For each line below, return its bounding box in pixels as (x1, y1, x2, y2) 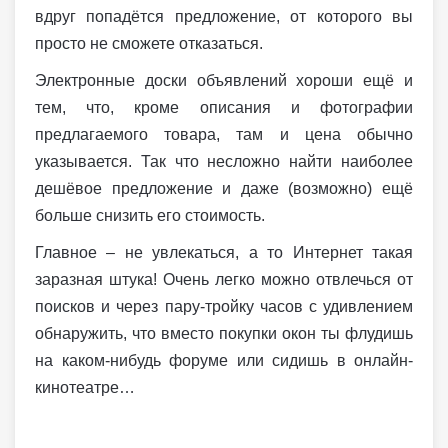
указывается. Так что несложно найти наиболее (35, 152, 413, 170)
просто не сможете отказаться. (35, 34, 263, 52)
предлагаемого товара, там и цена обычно (35, 125, 413, 143)
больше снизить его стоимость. (35, 206, 265, 224)
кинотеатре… (35, 378, 135, 396)
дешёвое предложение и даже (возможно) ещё (35, 179, 413, 197)
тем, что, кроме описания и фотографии (35, 98, 413, 116)
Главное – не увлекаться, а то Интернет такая (35, 243, 413, 261)
